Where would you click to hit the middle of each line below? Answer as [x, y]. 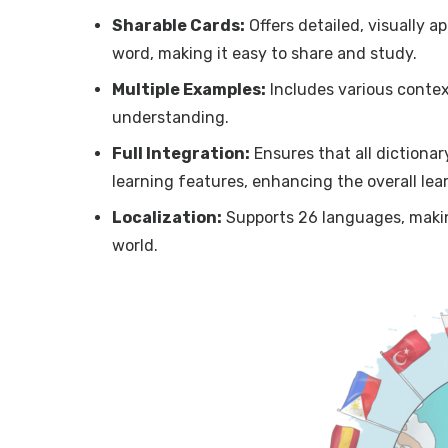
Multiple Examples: [189, 89]
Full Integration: [181, 153]
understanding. [170, 117]
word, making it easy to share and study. [264, 53]
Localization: [167, 217]
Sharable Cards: [178, 25]
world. [135, 245]
